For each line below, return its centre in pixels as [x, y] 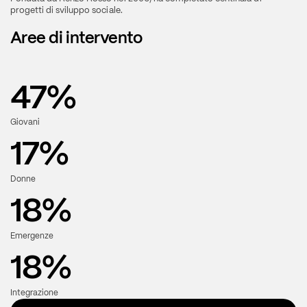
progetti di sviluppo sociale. [66, 10]
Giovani [25, 122]
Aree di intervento [76, 38]
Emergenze [32, 235]
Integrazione [34, 292]
